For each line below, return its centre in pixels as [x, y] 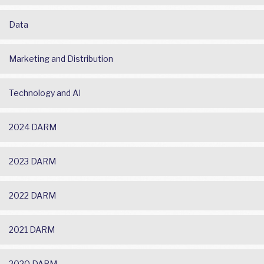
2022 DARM [32, 195]
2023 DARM [32, 161]
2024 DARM [33, 127]
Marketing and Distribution [61, 59]
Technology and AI [45, 93]
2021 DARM [32, 230]
